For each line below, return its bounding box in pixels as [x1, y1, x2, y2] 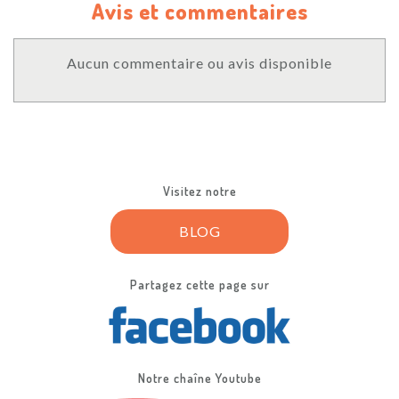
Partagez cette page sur [129, 276, 270, 292]
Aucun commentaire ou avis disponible [67, 53, 332, 71]
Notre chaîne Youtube [137, 370, 262, 386]
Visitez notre [162, 183, 237, 199]
